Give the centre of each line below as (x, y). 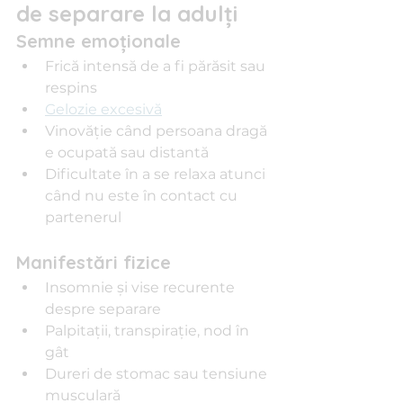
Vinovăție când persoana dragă (158, 131)
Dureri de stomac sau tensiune (158, 374)
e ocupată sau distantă (127, 152)
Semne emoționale (99, 41)
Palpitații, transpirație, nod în (149, 331)
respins (71, 88)
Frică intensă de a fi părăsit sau (157, 66)
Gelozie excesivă (103, 109)
